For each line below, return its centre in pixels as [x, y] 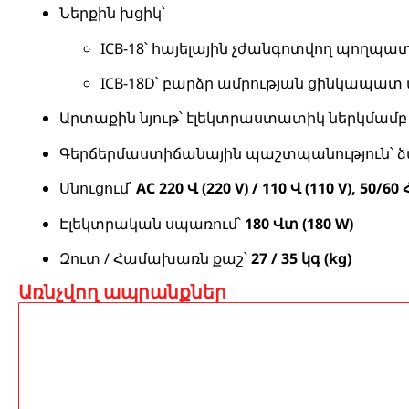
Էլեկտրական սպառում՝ [152, 223]
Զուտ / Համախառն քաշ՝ [155, 258]
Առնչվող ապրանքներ [122, 292]
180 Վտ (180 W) [299, 223]
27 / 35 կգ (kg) [301, 258]
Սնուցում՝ [98, 189]
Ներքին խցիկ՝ [112, 13]
